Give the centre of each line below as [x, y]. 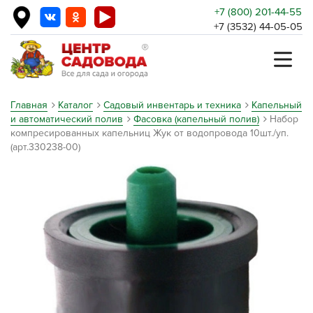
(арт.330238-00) [45, 147]
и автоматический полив [67, 119]
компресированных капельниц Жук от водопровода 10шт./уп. [150, 133]
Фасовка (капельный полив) [196, 119]
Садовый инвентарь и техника [172, 105]
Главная [29, 105]
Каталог [75, 105]
